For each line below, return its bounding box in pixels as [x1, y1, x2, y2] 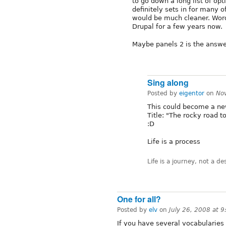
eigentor [179, 90, 204, 97]
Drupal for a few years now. [132, 23, 222, 31]
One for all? [117, 193, 161, 205]
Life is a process [147, 138, 200, 146]
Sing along [147, 77, 189, 89]
